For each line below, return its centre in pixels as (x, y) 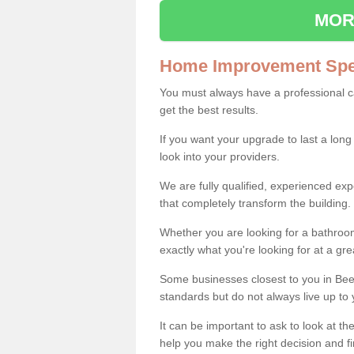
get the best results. (209, 109)
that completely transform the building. (255, 203)
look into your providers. (220, 156)
